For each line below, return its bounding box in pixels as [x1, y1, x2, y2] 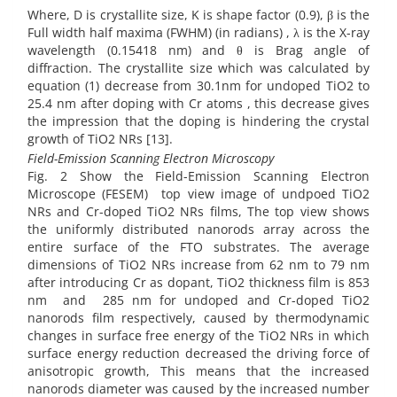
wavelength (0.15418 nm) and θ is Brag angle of [27, 42, 370, 59]
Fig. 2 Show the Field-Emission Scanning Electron [27, 167, 370, 184]
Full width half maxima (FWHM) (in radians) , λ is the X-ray [27, 24, 370, 42]
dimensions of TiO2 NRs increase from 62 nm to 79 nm [27, 255, 370, 273]
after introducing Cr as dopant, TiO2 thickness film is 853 [27, 273, 370, 291]
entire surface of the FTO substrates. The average [27, 237, 370, 255]
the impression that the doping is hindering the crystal [27, 113, 370, 130]
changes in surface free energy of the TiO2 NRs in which [27, 326, 370, 344]
